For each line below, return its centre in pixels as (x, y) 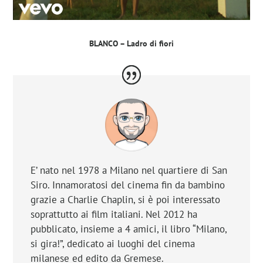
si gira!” (47, 244)
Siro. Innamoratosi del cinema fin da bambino (128, 185)
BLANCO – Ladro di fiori (131, 43)
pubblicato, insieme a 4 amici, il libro (112, 229)
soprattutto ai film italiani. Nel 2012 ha (114, 215)
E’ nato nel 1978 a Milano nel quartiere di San (129, 171)
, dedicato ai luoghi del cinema (129, 244)
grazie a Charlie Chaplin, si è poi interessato (126, 200)
